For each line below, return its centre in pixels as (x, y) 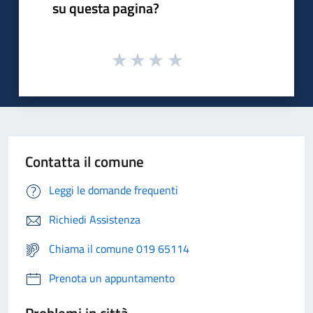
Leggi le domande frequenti (114, 190)
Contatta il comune (85, 162)
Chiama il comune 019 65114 (119, 249)
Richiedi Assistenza (95, 220)
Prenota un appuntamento (112, 278)
